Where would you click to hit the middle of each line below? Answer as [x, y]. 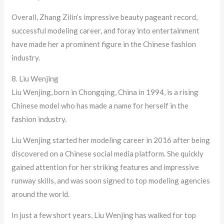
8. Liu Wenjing [35, 79]
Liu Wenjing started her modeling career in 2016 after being [111, 140]
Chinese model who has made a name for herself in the [100, 106]
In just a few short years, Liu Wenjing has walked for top [104, 215]
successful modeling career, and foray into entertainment [106, 31]
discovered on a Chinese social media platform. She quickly [108, 154]
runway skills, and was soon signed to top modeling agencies [111, 181]
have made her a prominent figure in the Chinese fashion [104, 44]
